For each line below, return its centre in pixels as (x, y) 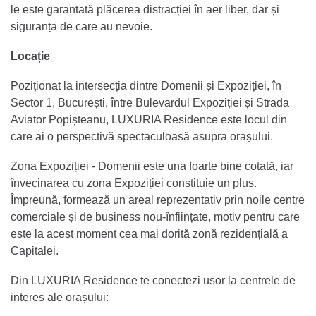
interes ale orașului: (60, 297)
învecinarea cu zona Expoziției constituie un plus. (134, 183)
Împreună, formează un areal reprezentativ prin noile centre (158, 200)
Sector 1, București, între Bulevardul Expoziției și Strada (150, 102)
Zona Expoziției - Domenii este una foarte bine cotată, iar (152, 166)
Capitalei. (35, 250)
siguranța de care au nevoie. (81, 26)
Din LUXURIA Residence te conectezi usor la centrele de (153, 280)
